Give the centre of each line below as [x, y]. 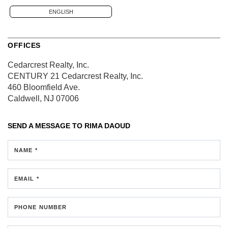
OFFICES [24, 45]
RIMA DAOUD [107, 125]
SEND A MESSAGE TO [46, 125]
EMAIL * [27, 178]
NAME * [26, 150]
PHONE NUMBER [41, 207]
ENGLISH [61, 11]
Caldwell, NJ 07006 [43, 98]
